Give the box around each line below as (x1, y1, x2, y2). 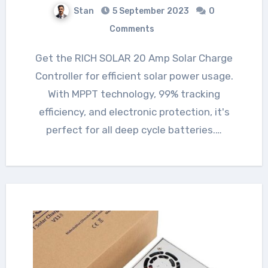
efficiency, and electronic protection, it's (38, 105, 230, 118)
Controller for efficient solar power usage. (35, 69, 233, 82)
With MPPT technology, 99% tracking (48, 87, 220, 100)
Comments (109, 23, 154, 34)
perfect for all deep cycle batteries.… (46, 123, 222, 136)
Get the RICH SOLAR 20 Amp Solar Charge (35, 51, 42, 64)
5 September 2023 (112, 5, 189, 16)
